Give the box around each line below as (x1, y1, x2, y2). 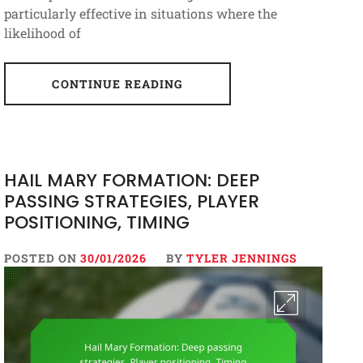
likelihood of (3, 24, 81, 42)
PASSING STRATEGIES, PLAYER (3, 189, 259, 215)
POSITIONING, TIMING (3, 210, 190, 236)
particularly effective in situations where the (3, 5, 277, 23)
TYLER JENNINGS (186, 250, 297, 267)
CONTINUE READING (52, 76, 183, 92)
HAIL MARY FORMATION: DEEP (3, 168, 259, 194)
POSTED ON (3, 250, 80, 267)
